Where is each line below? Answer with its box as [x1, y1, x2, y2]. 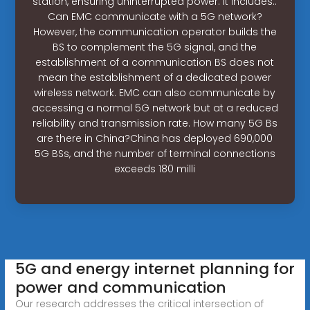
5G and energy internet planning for [15, 257, 295, 280]
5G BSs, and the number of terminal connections [34, 146, 275, 161]
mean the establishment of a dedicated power [38, 70, 272, 84]
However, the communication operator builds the [33, 24, 277, 39]
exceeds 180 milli [114, 161, 196, 176]
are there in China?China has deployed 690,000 [37, 131, 273, 145]
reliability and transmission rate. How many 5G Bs [32, 116, 277, 130]
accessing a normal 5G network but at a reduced [31, 100, 278, 115]
